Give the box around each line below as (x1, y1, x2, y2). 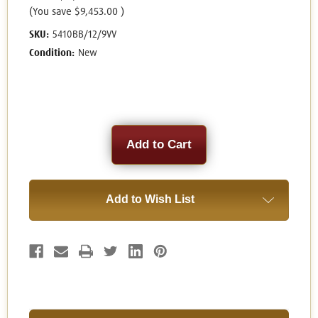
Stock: (29, 139, 59, 151)
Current (29, 126, 65, 138)
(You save (29, 6, 72, 18)
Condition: (29, 48, 75, 59)
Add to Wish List (105, 193, 194, 206)
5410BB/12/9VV (52, 30, 116, 40)
